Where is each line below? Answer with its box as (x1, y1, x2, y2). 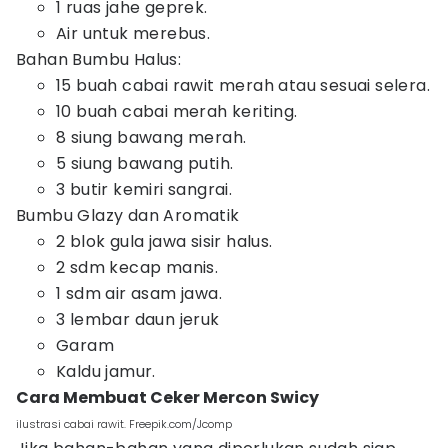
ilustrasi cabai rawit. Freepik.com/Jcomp (16, 416, 232, 432)
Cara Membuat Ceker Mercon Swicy (16, 386, 319, 409)
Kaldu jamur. (56, 360, 156, 383)
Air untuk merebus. (56, 22, 211, 45)
